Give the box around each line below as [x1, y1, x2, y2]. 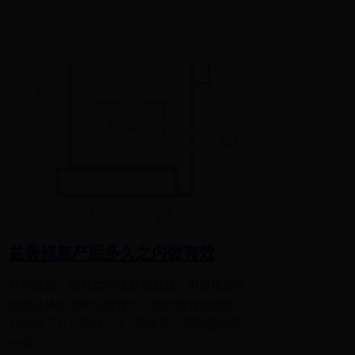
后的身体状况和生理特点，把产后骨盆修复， [8, 296, 246, 313]
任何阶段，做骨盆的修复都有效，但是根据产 [8, 277, 246, 294]
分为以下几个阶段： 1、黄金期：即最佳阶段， [8, 315, 254, 332]
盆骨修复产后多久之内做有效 [8, 242, 215, 265]
